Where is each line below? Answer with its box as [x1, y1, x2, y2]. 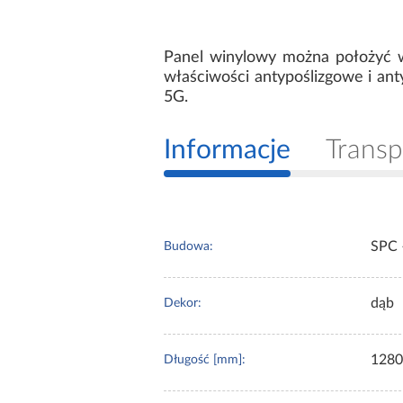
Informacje [164, 136, 291, 164]
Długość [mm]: [164, 353, 246, 366]
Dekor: [164, 296, 201, 309]
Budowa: [164, 239, 213, 253]
